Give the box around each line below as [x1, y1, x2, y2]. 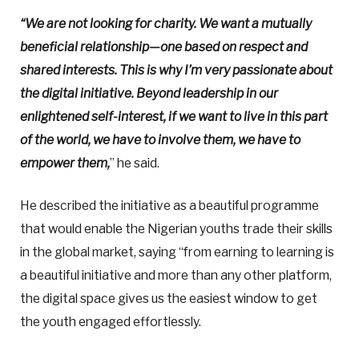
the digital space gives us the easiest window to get [20, 291, 317, 307]
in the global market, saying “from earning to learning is [20, 244, 334, 260]
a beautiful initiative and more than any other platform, [20, 268, 332, 284]
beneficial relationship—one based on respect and [20, 39, 308, 55]
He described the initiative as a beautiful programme [20, 198, 319, 214]
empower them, [20, 155, 110, 171]
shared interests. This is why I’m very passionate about [20, 63, 333, 79]
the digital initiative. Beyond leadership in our [20, 86, 278, 102]
